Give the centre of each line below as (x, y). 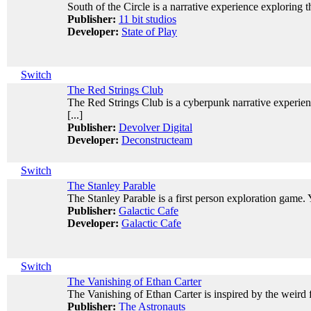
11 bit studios (148, 19)
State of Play (149, 32)
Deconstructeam (157, 140)
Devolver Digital (155, 127)
